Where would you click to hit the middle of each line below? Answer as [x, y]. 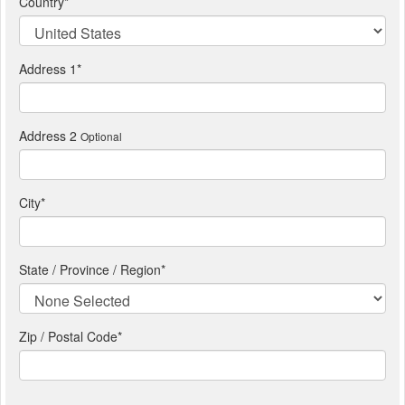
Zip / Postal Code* [71, 336]
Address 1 [48, 69]
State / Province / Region [90, 269]
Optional [101, 136]
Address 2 [48, 136]
